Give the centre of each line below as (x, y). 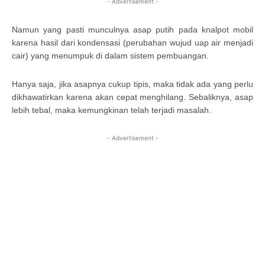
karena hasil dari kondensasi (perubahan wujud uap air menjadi (132, 42)
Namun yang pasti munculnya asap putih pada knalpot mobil (132, 29)
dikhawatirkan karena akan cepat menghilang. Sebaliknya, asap (132, 97)
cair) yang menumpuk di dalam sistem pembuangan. (110, 55)
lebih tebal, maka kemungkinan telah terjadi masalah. (112, 110)
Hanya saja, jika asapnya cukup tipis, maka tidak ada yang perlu (132, 84)
